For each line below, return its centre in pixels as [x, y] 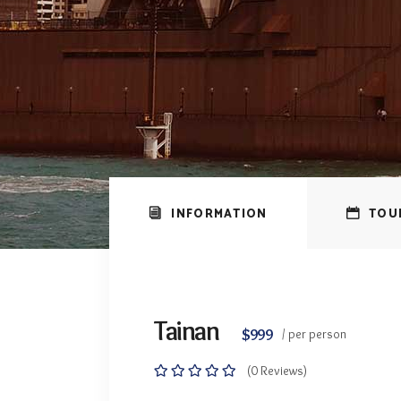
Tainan [186, 331]
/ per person [314, 334]
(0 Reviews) [277, 371]
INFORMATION [219, 214]
